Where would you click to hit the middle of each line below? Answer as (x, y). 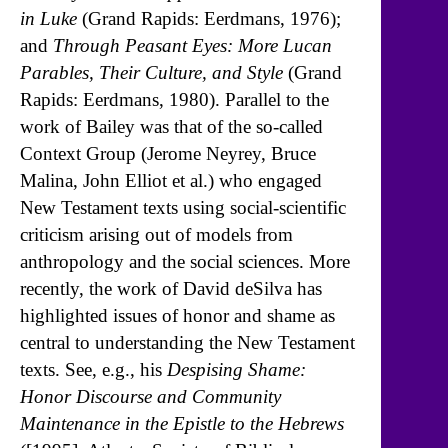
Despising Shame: (236, 369)
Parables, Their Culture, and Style (151, 72)
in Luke (48, 18)
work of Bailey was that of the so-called (171, 126)
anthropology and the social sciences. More (185, 261)
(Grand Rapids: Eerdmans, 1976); (209, 18)
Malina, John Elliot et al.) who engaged (171, 180)
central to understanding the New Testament (187, 342)
